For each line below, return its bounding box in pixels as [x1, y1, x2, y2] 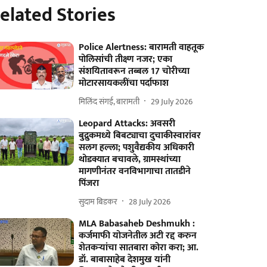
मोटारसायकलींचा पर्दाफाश [79, 75, 169, 91]
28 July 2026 [129, 194, 171, 209]
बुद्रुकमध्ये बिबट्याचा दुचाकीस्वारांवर [79, 128, 201, 144]
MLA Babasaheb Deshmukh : [79, 216, 195, 232]
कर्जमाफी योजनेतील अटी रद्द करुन [79, 228, 197, 244]
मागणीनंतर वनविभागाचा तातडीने [79, 163, 191, 179]
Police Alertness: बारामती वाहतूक [79, 39, 204, 55]
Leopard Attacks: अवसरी [79, 116, 176, 132]
